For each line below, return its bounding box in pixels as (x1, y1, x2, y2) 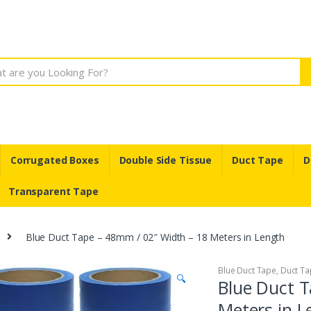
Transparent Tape (8, 184, 99, 198)
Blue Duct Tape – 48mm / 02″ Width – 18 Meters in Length (25, 230, 285, 244)
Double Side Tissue (119, 153, 212, 167)
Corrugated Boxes (10, 153, 99, 167)
